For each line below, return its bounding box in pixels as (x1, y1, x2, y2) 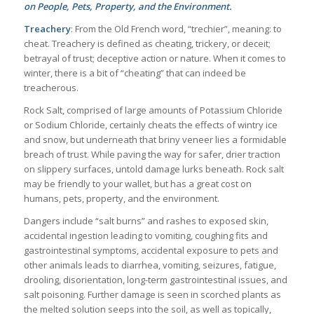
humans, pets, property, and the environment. (23, 191, 219, 205)
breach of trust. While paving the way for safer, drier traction (23, 147, 280, 161)
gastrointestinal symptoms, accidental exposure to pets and (23, 243, 278, 257)
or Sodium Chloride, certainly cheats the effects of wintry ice (23, 118, 278, 131)
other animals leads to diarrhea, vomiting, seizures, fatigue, (23, 258, 276, 271)
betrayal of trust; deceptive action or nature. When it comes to (23, 51, 286, 64)
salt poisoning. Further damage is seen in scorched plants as (23, 287, 281, 301)
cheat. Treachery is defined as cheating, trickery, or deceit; (23, 36, 271, 50)
